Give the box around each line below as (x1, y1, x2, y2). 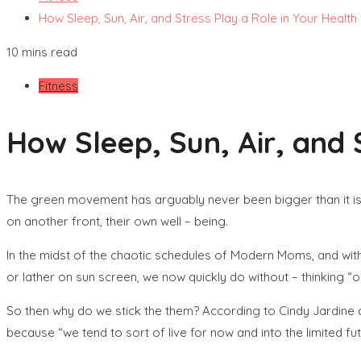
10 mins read (6, 44, 77, 60)
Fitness (39, 78, 78, 93)
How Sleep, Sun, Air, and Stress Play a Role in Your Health (39, 10, 357, 26)
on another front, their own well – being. (6, 213, 228, 229)
